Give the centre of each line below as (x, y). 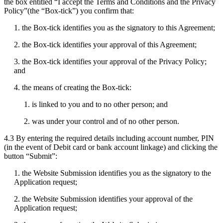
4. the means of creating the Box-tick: (73, 87)
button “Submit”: (31, 156)
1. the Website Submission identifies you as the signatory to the (112, 173)
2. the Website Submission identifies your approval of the (103, 199)
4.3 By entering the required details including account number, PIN (109, 138)
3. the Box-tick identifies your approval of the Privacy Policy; (110, 61)
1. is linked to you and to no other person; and (96, 104)
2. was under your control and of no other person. (102, 121)
